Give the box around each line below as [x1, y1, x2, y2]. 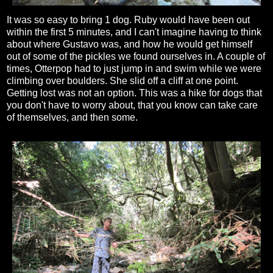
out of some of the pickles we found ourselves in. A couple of [7, 51, 265, 62]
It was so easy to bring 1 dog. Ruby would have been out [7, 15, 250, 26]
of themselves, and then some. [7, 112, 138, 123]
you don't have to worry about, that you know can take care [7, 100, 258, 111]
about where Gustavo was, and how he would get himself [7, 39, 252, 50]
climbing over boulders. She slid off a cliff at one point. [7, 76, 238, 87]
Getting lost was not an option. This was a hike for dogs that [7, 88, 262, 99]
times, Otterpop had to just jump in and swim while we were [7, 63, 261, 74]
